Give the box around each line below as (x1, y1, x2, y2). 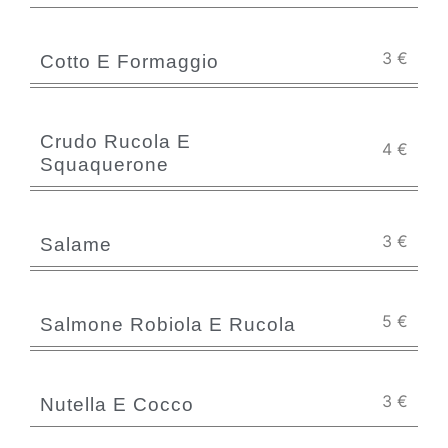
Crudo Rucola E (40, 131, 191, 152)
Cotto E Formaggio (40, 51, 219, 72)
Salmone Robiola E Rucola (40, 314, 296, 335)
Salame (40, 234, 112, 255)
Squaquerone (40, 154, 169, 175)
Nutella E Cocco (40, 394, 194, 415)
